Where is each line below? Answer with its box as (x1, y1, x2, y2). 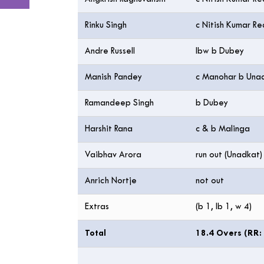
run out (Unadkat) (196, 151, 262, 159)
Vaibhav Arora (85, 151, 144, 159)
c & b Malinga (196, 126, 250, 133)
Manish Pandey (85, 74, 144, 81)
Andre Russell (85, 48, 137, 55)
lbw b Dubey (196, 48, 244, 55)
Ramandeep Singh (85, 100, 156, 107)
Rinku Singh (85, 22, 129, 29)
